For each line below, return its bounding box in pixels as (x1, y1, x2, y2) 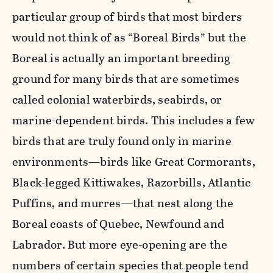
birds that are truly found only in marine (12, 132, 232, 150)
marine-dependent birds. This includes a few (12, 111, 255, 129)
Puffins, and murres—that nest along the (12, 194, 234, 212)
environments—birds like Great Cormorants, (12, 152, 255, 171)
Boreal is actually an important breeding (12, 49, 231, 67)
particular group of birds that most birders (12, 7, 243, 26)
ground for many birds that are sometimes (12, 69, 240, 88)
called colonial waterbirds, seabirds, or (12, 90, 222, 108)
